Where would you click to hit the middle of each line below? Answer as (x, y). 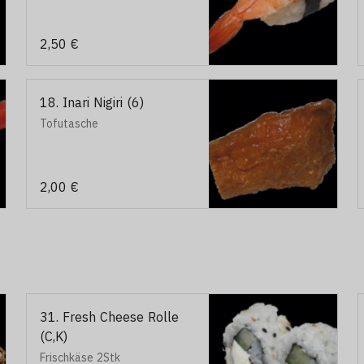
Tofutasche (69, 123)
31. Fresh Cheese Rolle (109, 317)
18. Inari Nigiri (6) (92, 102)
